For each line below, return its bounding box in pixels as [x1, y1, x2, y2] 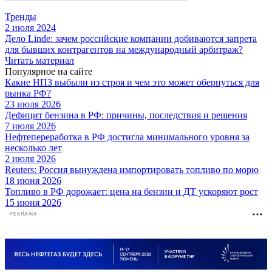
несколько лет [5, 142, 62, 153]
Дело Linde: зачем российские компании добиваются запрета [5, 33, 257, 44]
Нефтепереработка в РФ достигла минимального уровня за [5, 131, 250, 142]
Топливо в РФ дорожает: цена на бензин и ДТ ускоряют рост [5, 186, 258, 197]
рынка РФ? [5, 87, 51, 98]
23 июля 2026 [5, 98, 61, 109]
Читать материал [5, 55, 74, 66]
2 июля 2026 [5, 153, 56, 164]
